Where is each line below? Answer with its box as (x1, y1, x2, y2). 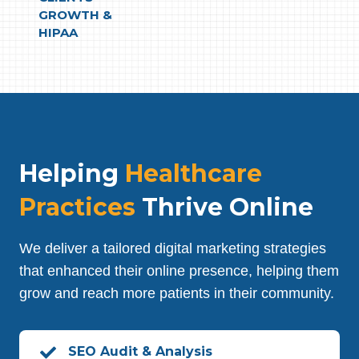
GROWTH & (38, 7, 112, 22)
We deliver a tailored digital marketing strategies (19, 240, 326, 256)
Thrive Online (135, 192, 313, 222)
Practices (19, 192, 135, 222)
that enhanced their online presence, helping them (19, 263, 339, 279)
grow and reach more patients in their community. (19, 285, 334, 301)
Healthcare (125, 159, 262, 188)
